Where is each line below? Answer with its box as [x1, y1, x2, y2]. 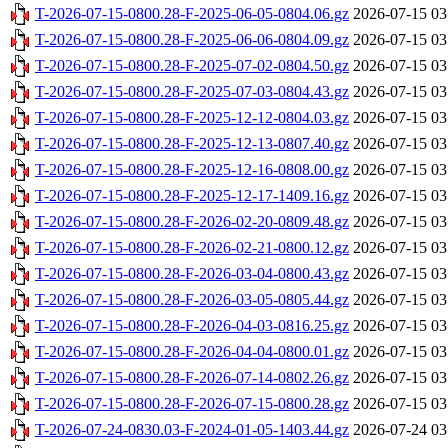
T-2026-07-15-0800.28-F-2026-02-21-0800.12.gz [35, 239, 349, 257]
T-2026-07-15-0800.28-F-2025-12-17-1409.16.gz [35, 187, 349, 205]
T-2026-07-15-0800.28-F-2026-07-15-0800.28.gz [35, 395, 349, 413]
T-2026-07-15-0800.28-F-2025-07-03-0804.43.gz [35, 83, 349, 101]
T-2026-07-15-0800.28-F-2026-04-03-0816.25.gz [35, 317, 349, 335]
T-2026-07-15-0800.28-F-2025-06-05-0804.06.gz [35, 5, 349, 23]
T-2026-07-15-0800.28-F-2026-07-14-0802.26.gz [35, 369, 349, 387]
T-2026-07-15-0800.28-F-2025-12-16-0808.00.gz [35, 161, 349, 179]
